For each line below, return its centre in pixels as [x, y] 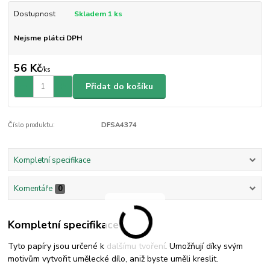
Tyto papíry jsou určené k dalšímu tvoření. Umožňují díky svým [126, 246]
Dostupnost [34, 14]
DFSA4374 [119, 125]
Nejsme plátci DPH [48, 38]
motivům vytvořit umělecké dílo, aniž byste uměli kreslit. [113, 259]
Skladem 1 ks [98, 14]
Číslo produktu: [32, 125]
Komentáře [33, 188]
